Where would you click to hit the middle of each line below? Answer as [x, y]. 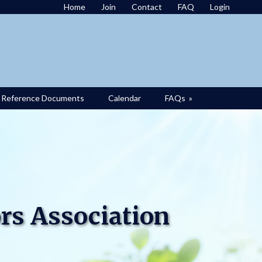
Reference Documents [43, 98]
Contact [147, 7]
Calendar [125, 98]
